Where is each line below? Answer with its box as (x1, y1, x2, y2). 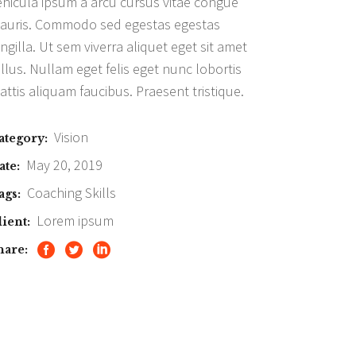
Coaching (27, 184, 82, 203)
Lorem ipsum (37, 211, 114, 230)
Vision (54, 128, 88, 147)
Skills (85, 184, 116, 203)
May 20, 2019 (26, 156, 103, 175)
